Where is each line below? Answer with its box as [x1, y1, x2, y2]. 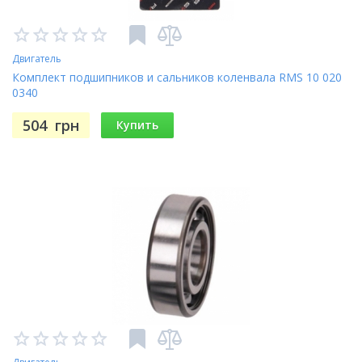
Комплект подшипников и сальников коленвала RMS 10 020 [12, 69, 342, 85]
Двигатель [12, 52, 61, 65]
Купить [116, 117, 158, 133]
